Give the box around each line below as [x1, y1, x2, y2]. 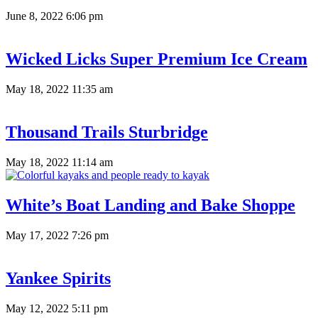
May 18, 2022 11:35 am [6, 83, 113, 96]
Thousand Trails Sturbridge [6, 123, 208, 142]
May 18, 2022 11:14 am [6, 156, 113, 168]
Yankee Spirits [6, 268, 111, 287]
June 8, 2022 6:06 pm [6, 10, 103, 23]
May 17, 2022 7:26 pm [6, 229, 109, 241]
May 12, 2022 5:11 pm [6, 302, 108, 314]
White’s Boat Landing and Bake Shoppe [6, 195, 295, 214]
